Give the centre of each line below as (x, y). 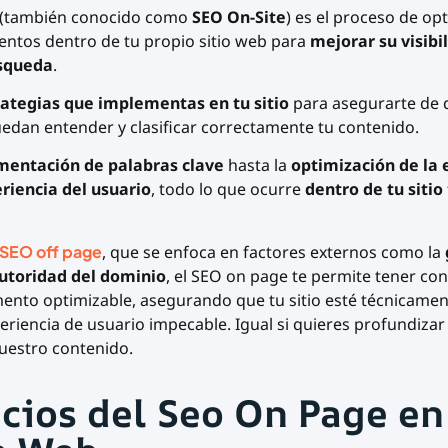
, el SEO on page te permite (270, 275)
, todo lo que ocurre (227, 189)
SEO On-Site (238, 16)
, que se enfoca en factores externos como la (273, 251)
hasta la (257, 165)
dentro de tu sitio (373, 189)
